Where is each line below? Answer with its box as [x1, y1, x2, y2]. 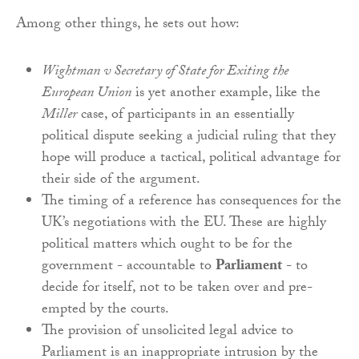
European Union [42, 81, 131, 107]
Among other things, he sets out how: [16, 12, 240, 38]
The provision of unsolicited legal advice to [42, 319, 293, 345]
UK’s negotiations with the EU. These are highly [42, 211, 326, 236]
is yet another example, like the [131, 81, 321, 107]
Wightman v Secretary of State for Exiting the [42, 59, 288, 85]
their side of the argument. [42, 167, 200, 193]
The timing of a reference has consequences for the [42, 189, 341, 215]
